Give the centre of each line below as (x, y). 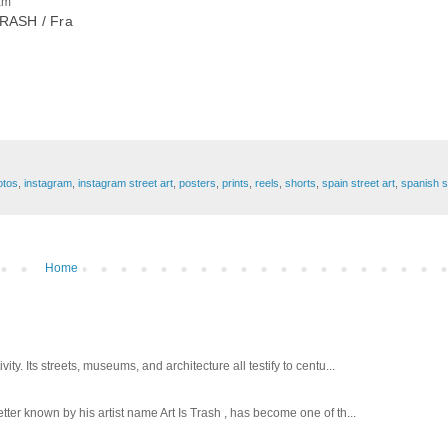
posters (197, 182)
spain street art (358, 182)
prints (235, 182)
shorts (300, 182)
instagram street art (125, 182)
